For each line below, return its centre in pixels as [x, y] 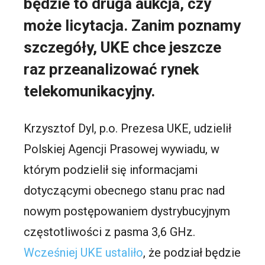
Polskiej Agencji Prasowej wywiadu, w [122, 149]
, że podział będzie [192, 253]
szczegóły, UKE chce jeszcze [123, 48]
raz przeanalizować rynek [112, 70]
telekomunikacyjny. [90, 91]
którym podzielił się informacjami [111, 170]
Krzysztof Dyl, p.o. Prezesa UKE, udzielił [128, 129]
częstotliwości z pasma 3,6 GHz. [110, 232]
